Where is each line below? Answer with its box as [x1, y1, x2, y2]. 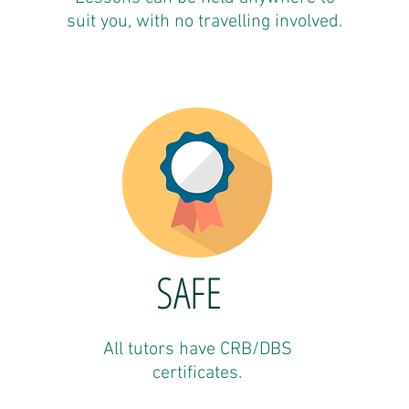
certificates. [152, 362, 242, 384]
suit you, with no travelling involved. [67, 11, 342, 33]
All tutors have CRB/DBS [102, 339, 292, 361]
